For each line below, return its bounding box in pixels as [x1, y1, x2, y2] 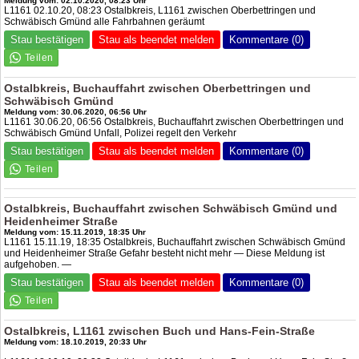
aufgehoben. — [4, 259, 72, 270]
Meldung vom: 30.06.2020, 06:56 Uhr [4, 107, 147, 116]
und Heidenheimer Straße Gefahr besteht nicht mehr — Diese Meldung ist [4, 248, 325, 259]
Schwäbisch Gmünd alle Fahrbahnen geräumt [4, 16, 205, 27]
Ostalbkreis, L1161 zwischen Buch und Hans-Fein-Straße [4, 325, 316, 337]
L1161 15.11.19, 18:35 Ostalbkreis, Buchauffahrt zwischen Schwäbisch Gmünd [4, 236, 346, 248]
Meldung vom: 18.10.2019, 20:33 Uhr [4, 337, 147, 346]
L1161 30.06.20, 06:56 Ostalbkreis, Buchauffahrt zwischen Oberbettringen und [4, 116, 345, 127]
